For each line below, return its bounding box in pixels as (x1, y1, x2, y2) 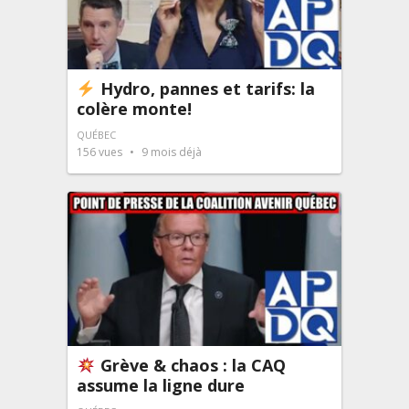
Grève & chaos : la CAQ (95, 354, 286, 376)
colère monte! (77, 98, 192, 121)
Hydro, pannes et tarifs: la (95, 78, 315, 100)
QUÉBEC (77, 128, 116, 142)
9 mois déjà (139, 144, 202, 161)
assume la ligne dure (77, 374, 245, 396)
